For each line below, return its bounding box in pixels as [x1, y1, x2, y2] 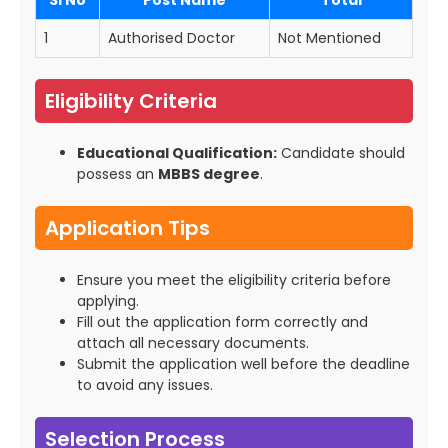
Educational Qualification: [77, 143, 277, 164]
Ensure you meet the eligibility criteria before [77, 270, 391, 291]
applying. [77, 291, 139, 312]
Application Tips [45, 214, 210, 243]
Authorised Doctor [108, 28, 235, 49]
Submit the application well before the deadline [77, 354, 410, 375]
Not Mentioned [278, 28, 381, 49]
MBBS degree [158, 164, 260, 185]
